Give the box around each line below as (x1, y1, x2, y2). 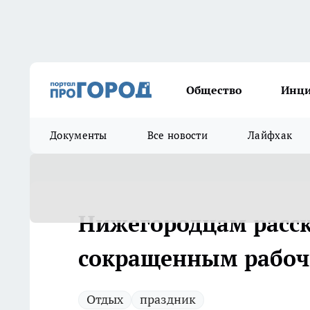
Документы (50, 129, 107, 142)
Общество (186, 83, 242, 97)
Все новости (147, 129, 208, 142)
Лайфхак (248, 129, 293, 142)
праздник (140, 291, 196, 307)
